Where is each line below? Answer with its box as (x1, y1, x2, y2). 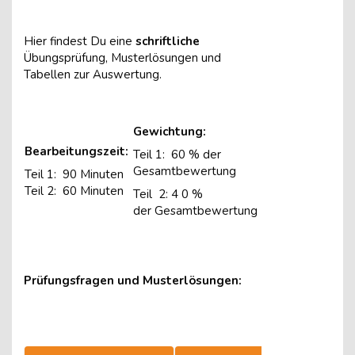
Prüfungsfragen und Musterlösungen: (24, 273, 245, 288)
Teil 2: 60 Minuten (25, 183, 124, 199)
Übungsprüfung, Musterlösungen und (24, 50, 221, 66)
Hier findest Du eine (24, 33, 136, 49)
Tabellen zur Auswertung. (24, 67, 162, 82)
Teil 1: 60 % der (133, 147, 221, 162)
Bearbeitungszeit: (25, 143, 132, 159)
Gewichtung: (133, 124, 206, 139)
